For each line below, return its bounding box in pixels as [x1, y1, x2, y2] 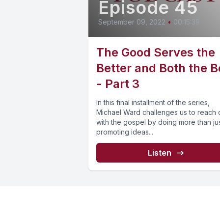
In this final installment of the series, [96, 98, 210, 107]
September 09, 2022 [98, 18, 165, 27]
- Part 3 [96, 77, 139, 91]
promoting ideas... [96, 128, 153, 137]
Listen [147, 148, 171, 158]
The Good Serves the [96, 45, 215, 60]
